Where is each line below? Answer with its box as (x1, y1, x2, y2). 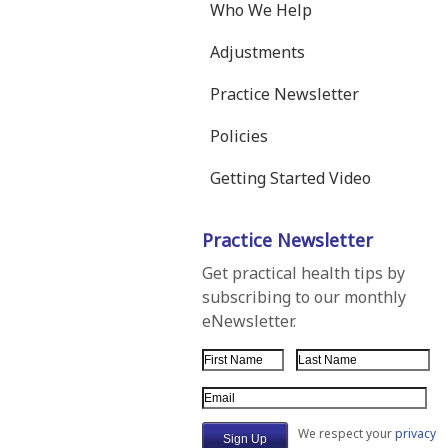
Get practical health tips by (202, 262, 405, 284)
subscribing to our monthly (202, 286, 406, 308)
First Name (202, 347, 285, 369)
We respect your (298, 425, 395, 442)
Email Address (202, 385, 308, 407)
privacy (395, 425, 436, 442)
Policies (210, 125, 268, 147)
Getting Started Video (210, 167, 371, 189)
